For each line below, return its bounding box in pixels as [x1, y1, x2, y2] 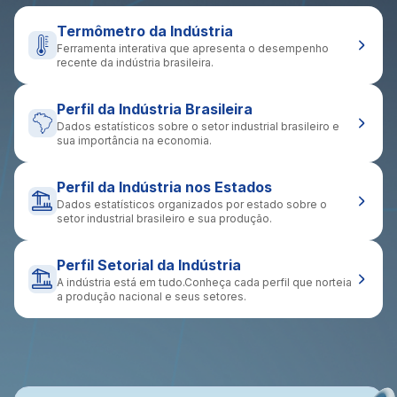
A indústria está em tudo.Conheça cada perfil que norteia [57, 276, 352, 290]
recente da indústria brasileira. [57, 56, 214, 70]
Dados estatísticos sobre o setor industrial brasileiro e [57, 120, 339, 134]
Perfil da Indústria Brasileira [57, 100, 253, 119]
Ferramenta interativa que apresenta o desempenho [57, 42, 329, 56]
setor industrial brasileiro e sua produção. [57, 212, 272, 226]
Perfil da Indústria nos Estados [57, 178, 272, 197]
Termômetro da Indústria [57, 22, 233, 41]
